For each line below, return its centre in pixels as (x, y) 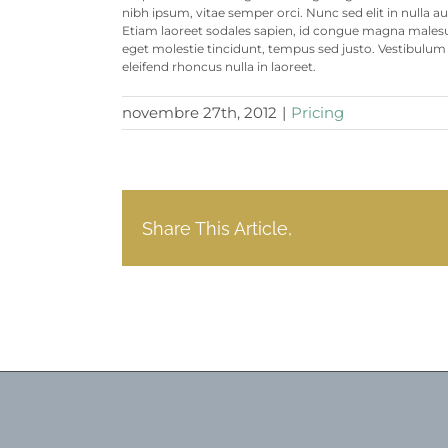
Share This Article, (217, 228)
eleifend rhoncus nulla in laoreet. (219, 67)
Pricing (317, 113)
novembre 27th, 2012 (199, 113)
